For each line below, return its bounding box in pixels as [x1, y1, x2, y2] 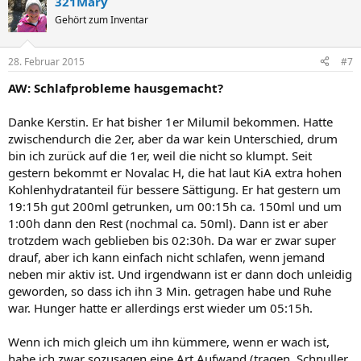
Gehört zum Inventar [55, 13, 148, 27]
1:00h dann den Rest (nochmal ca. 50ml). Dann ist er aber [8, 214, 328, 231]
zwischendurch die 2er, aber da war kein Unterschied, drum [8, 130, 338, 147]
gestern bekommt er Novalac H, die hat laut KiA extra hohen [8, 164, 342, 180]
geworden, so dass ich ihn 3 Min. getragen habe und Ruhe [8, 282, 331, 299]
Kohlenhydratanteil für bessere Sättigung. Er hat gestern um [8, 180, 341, 197]
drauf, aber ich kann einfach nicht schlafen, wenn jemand [8, 248, 325, 265]
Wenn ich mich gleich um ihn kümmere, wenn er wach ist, [8, 333, 330, 350]
